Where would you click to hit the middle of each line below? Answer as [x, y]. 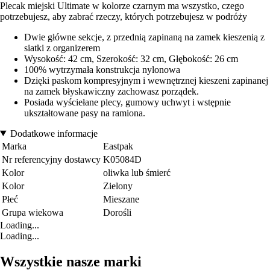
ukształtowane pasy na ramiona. [85, 113]
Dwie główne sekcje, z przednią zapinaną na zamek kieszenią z [144, 37]
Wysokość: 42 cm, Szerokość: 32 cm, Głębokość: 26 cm [131, 58]
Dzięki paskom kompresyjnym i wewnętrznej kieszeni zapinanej [146, 80]
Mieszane [121, 199]
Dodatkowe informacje [54, 133]
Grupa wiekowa [33, 212]
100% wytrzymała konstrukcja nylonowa [102, 69]
